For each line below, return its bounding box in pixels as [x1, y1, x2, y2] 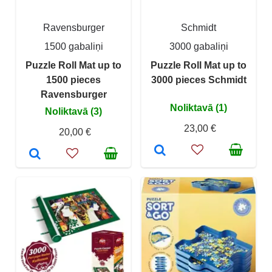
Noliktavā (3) [45, 106, 102, 117]
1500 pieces [46, 74, 101, 85]
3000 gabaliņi [169, 41, 228, 52]
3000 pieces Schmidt [151, 74, 246, 85]
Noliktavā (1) [170, 102, 227, 113]
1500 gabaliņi [44, 41, 103, 52]
